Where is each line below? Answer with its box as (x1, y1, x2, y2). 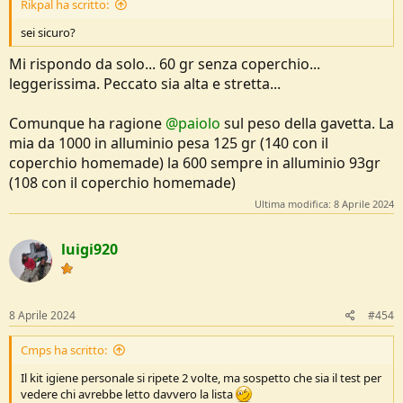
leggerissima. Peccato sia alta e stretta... (9, 73, 281, 94)
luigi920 (61, 239, 118, 260)
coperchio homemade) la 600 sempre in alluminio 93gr (9, 152, 381, 173)
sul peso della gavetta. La (220, 112, 394, 133)
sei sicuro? (21, 23, 76, 40)
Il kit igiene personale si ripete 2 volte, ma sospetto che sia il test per (21, 370, 381, 387)
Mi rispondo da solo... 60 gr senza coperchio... (9, 53, 320, 74)
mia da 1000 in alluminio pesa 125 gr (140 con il (9, 132, 328, 153)
